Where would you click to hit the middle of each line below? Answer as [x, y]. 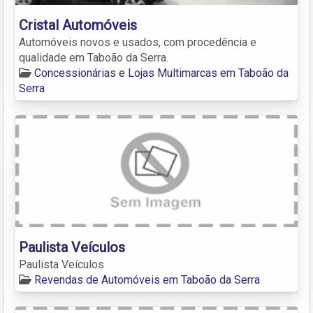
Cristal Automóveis [78, 25]
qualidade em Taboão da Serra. [94, 57]
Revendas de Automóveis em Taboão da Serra [147, 279]
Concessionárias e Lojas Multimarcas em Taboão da [161, 73]
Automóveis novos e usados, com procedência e [138, 42]
